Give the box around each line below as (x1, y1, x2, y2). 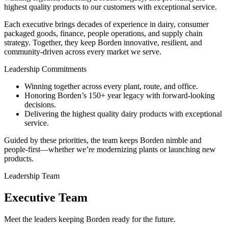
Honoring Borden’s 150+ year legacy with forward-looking (24, 91, 215, 100)
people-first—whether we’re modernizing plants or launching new (4, 145, 216, 154)
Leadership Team (4, 171, 60, 180)
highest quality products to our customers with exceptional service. (4, 2, 217, 11)
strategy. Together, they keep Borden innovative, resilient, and (4, 38, 202, 47)
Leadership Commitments (4, 64, 87, 73)
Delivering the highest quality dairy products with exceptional (24, 109, 222, 118)
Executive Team (4, 190, 88, 204)
